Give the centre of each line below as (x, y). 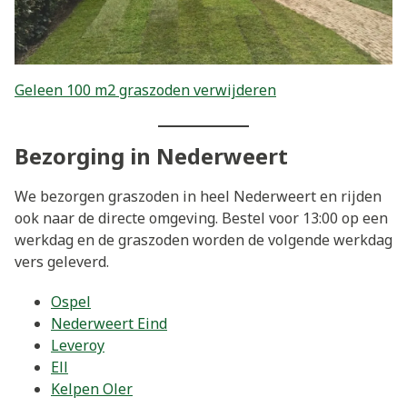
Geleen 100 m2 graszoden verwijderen (145, 90)
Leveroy (78, 345)
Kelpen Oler (92, 388)
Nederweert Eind (109, 323)
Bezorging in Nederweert (151, 156)
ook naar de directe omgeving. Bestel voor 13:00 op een (201, 218)
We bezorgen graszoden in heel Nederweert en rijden (198, 197)
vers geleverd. (62, 262)
